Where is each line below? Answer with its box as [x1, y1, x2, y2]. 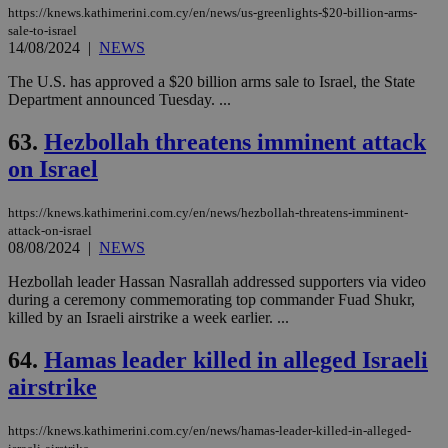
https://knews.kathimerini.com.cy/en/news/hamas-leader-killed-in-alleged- [8, 422, 411, 438]
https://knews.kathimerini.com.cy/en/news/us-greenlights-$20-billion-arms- [8, 4, 417, 20]
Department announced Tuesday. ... [8, 90, 231, 108]
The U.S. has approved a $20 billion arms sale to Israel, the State [8, 72, 415, 90]
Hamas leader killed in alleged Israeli [44, 346, 428, 373]
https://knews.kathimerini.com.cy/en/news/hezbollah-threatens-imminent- [8, 204, 408, 220]
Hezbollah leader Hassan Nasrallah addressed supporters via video [8, 272, 426, 290]
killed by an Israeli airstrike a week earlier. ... [8, 308, 289, 326]
